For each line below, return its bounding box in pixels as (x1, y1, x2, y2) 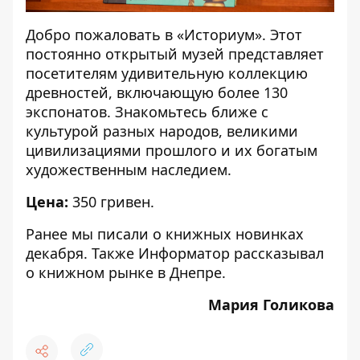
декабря (26, 243, 84, 263)
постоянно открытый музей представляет (26, 44, 324, 63)
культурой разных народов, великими (26, 121, 298, 141)
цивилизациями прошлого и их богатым (26, 141, 317, 160)
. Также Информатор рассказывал (84, 243, 324, 263)
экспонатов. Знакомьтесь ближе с (26, 102, 268, 121)
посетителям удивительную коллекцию (26, 63, 308, 83)
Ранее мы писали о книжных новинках (26, 224, 304, 243)
